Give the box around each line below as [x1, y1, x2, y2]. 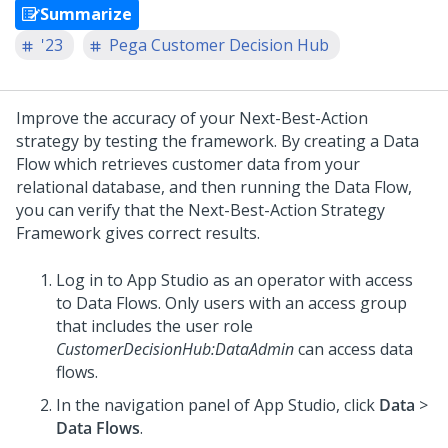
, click [336, 394, 379, 416]
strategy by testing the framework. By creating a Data [16, 130, 419, 152]
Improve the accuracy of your [16, 107, 239, 129]
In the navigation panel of [56, 394, 254, 416]
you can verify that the [16, 199, 188, 221]
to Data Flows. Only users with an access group [56, 292, 407, 314]
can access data [294, 338, 413, 360]
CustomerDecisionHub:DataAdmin [56, 338, 294, 360]
